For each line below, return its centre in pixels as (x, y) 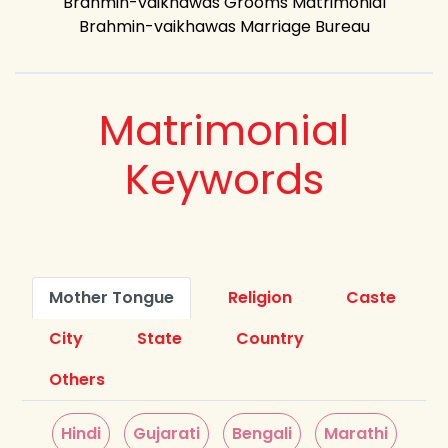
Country (270, 338)
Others (77, 379)
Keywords (224, 179)
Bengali (261, 433)
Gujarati (166, 433)
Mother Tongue (112, 297)
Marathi (355, 433)
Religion (260, 297)
